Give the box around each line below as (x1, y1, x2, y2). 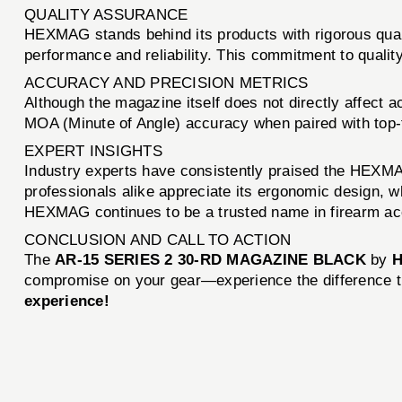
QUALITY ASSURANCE (24, 5, 188, 23)
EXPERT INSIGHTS (24, 142, 162, 160)
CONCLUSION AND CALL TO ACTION (24, 231, 292, 249)
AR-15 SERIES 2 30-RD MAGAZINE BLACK (55, 250, 366, 268)
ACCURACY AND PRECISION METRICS (24, 74, 309, 92)
